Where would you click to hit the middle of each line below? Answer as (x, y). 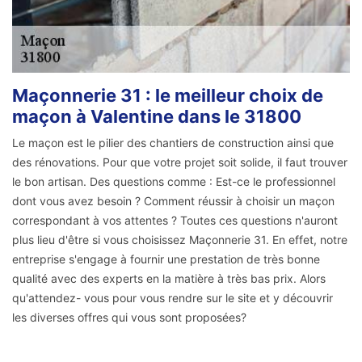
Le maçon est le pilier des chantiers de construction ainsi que (173, 142)
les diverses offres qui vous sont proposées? (129, 317)
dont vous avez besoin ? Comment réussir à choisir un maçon (173, 200)
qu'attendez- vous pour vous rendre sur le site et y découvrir (173, 297)
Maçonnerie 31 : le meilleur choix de (168, 95)
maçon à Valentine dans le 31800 (157, 116)
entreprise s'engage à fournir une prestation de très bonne (166, 259)
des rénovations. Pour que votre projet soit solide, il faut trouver (180, 162)
